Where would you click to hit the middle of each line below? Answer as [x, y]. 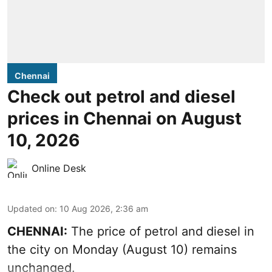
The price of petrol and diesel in [161, 231]
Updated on [31, 208]
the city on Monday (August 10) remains [122, 249]
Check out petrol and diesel [121, 96]
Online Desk [59, 168]
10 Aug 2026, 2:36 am [104, 208]
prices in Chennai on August [124, 118]
